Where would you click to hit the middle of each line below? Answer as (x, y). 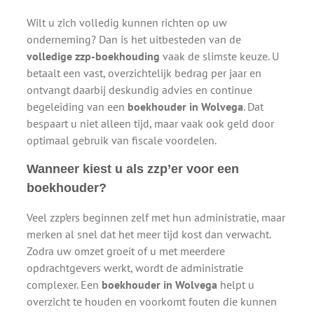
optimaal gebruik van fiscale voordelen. (122, 140)
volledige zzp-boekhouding (93, 56)
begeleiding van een (77, 106)
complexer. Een (64, 284)
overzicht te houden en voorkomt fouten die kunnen (152, 301)
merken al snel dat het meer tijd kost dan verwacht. (149, 234)
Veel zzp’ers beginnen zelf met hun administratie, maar (156, 217)
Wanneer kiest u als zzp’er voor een (133, 169)
